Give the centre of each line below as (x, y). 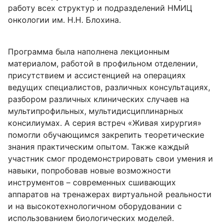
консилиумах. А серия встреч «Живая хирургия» (105, 123)
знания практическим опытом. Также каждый (99, 147)
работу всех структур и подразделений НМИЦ (100, 8)
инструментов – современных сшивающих (92, 182)
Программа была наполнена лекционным (89, 52)
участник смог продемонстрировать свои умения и (111, 159)
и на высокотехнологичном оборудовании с (95, 206)
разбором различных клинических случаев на (99, 99)
